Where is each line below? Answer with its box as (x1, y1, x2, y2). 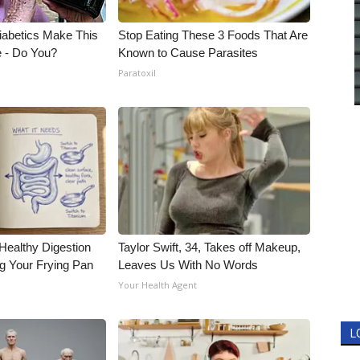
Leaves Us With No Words (118, 258, 259, 272)
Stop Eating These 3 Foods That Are (118, 28, 309, 42)
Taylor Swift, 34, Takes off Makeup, (118, 240, 301, 254)
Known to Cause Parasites (118, 46, 259, 59)
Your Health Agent (118, 279, 198, 291)
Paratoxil (118, 67, 157, 79)
